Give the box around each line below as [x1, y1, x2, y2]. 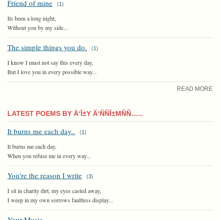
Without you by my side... [7, 23, 68, 31]
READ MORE [177, 85, 213, 92]
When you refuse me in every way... [7, 151, 91, 160]
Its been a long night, [7, 14, 56, 22]
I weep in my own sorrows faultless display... [7, 195, 113, 204]
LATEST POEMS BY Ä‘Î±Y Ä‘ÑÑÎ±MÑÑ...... [7, 109, 143, 117]
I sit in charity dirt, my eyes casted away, [7, 186, 101, 194]
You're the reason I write [7, 170, 82, 180]
